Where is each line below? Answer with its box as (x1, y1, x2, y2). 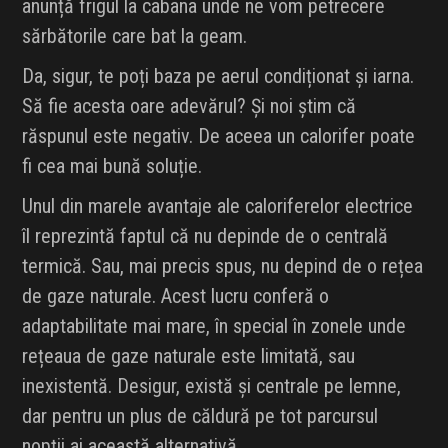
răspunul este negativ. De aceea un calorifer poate (22, 124, 416, 149)
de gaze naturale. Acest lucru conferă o (22, 284, 330, 309)
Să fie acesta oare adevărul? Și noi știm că (22, 94, 357, 119)
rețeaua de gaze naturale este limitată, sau (22, 344, 356, 369)
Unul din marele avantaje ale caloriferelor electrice (22, 194, 414, 219)
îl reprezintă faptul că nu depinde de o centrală (22, 224, 389, 249)
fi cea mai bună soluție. (22, 154, 203, 179)
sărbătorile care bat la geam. (22, 24, 248, 49)
